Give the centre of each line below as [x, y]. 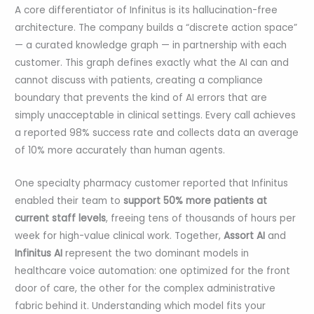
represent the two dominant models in [156, 254]
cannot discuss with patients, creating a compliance [139, 81]
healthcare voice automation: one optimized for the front [153, 271]
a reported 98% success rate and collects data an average [157, 133]
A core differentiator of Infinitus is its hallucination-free [146, 11]
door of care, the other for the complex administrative [145, 289]
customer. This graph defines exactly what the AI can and [152, 63]
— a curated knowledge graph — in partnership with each [151, 46]
